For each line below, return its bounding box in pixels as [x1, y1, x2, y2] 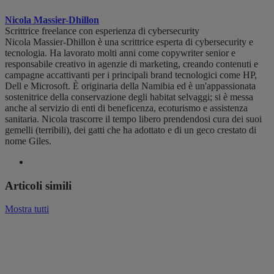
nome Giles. [5, 136, 51, 146]
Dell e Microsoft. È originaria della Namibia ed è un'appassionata [5, 81, 256, 91]
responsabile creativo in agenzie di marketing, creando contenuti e [5, 59, 258, 69]
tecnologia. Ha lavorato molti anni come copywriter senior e [5, 48, 235, 58]
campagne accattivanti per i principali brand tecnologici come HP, [5, 70, 257, 80]
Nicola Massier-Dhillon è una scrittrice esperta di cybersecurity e [5, 37, 253, 47]
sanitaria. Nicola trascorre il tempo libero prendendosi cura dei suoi [5, 114, 262, 124]
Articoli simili [5, 179, 72, 192]
